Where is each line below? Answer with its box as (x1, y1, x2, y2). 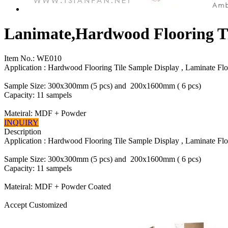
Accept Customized (4, 201, 67, 210)
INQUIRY (4, 118, 39, 127)
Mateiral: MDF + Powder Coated (4, 182, 111, 191)
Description (4, 127, 41, 136)
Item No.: (4, 54, 35, 63)
